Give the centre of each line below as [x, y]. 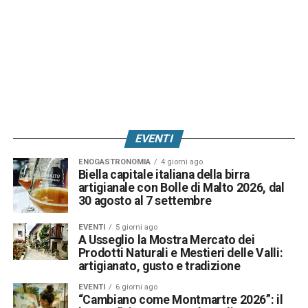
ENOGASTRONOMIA [114, 162]
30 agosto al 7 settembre [145, 201]
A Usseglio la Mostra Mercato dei [166, 240]
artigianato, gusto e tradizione [159, 266]
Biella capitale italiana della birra [164, 175]
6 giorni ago [136, 287]
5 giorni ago [136, 227]
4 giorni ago [181, 162]
